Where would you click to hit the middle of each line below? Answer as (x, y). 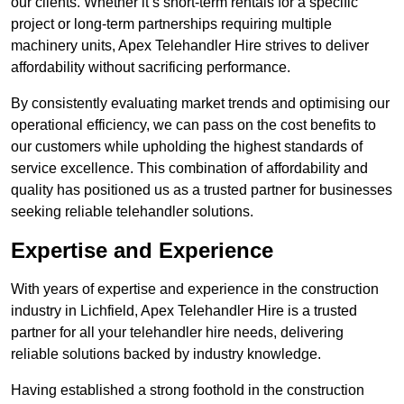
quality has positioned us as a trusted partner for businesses (202, 190)
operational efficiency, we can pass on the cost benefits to (193, 125)
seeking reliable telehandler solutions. (132, 212)
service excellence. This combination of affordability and (189, 169)
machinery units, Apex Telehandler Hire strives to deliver (190, 46)
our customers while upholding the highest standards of (187, 147)
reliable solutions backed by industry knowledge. (166, 354)
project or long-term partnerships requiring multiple (171, 24)
